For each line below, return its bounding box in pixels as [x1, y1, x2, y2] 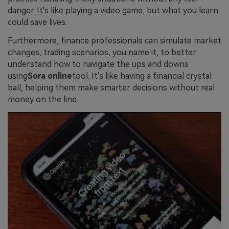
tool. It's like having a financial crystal [72, 71, 212, 81]
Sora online [28, 71, 72, 81]
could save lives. [8, 17, 67, 28]
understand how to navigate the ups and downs [8, 59, 189, 70]
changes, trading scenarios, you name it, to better [8, 48, 196, 58]
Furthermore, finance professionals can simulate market [8, 36, 221, 46]
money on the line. [8, 95, 78, 105]
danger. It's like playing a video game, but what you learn [8, 6, 218, 16]
